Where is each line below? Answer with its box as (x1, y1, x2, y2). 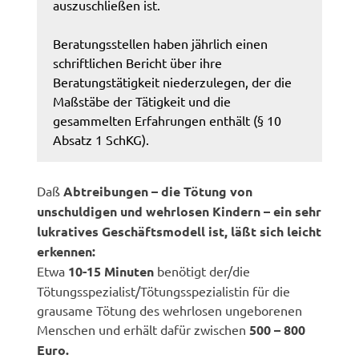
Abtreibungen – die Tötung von (60, 182, 253, 200)
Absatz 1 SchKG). (53, 131, 150, 147)
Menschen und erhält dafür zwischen (37, 321, 250, 337)
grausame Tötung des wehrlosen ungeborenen (37, 301, 303, 318)
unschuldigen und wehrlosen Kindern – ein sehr (37, 202, 322, 220)
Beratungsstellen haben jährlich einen (53, 34, 268, 51)
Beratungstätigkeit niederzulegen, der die (53, 73, 292, 90)
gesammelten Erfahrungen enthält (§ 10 (53, 111, 282, 128)
